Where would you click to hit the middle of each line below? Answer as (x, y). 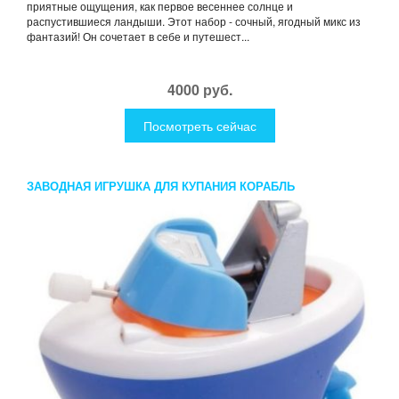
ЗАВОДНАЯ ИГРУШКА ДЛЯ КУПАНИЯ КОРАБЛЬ (161, 186)
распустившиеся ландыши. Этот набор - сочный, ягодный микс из (194, 21)
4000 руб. (199, 90)
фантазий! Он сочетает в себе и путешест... (138, 37)
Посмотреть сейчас (199, 126)
